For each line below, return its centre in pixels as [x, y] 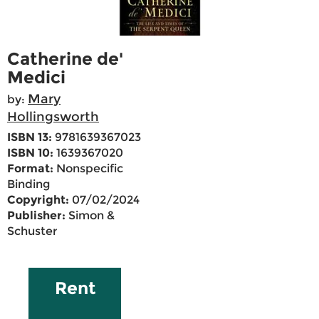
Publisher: [36, 216]
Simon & [90, 216]
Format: [30, 169]
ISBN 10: [30, 153]
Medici [36, 78]
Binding [28, 184]
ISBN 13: [30, 137]
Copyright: [38, 200]
